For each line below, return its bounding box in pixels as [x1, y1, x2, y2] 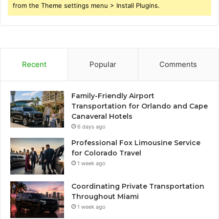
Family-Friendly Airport [71, 91, 154, 101]
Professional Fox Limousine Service [71, 138, 200, 148]
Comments [159, 60, 197, 69]
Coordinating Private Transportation [71, 182, 204, 191]
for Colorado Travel [71, 149, 141, 158]
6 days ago [77, 123, 106, 131]
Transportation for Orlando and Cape [71, 102, 208, 111]
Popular [89, 60, 116, 69]
